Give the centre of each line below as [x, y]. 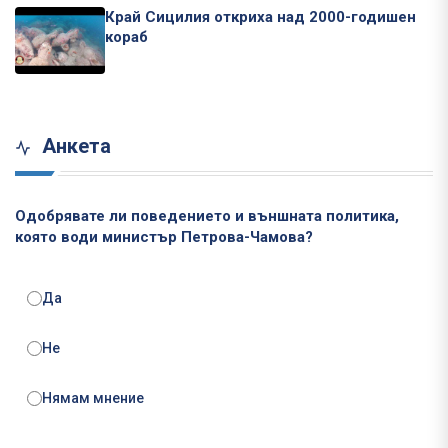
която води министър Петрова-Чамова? [164, 237]
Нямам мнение [93, 398]
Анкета [74, 146]
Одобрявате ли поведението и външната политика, [207, 216]
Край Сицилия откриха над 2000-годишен [260, 16]
